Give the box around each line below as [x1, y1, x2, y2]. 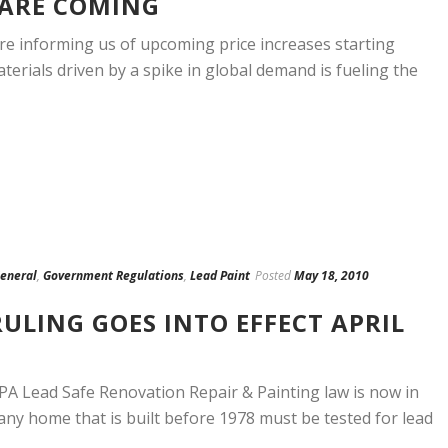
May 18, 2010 [294, 267, 369, 285]
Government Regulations [43, 267, 184, 285]
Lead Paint [190, 267, 250, 285]
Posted [255, 267, 291, 285]
